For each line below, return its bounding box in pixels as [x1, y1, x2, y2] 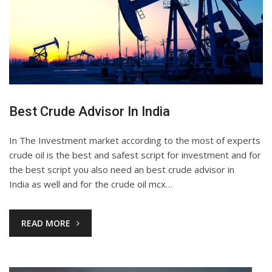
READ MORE [21, 217, 70, 229]
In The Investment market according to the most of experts [9, 134, 260, 146]
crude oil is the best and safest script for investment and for [9, 148, 261, 161]
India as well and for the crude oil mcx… [9, 177, 172, 190]
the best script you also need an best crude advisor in [9, 163, 234, 175]
